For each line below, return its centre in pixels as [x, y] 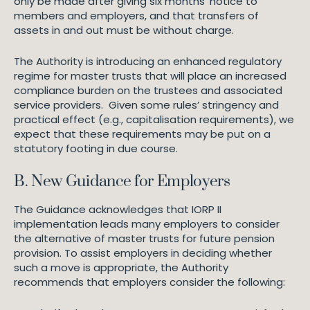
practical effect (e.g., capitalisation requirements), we [154, 119]
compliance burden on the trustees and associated [148, 90]
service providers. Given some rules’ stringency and [146, 105]
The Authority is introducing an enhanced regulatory [148, 61]
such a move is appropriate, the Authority [121, 267]
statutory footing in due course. [96, 148]
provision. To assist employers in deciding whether [143, 253]
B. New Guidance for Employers [124, 182]
